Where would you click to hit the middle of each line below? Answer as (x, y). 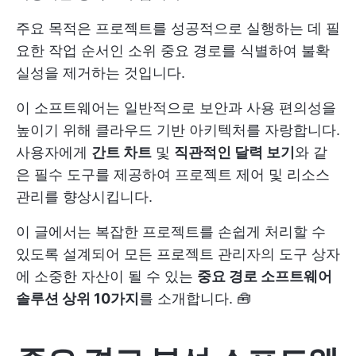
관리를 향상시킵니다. (84, 197)
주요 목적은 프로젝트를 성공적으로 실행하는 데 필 (178, 28)
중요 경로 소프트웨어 (265, 276)
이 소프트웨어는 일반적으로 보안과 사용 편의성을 (176, 108)
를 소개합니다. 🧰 (195, 298)
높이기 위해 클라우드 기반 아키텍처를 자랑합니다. (178, 130)
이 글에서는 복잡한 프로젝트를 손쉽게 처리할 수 (171, 232)
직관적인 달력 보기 (234, 152)
